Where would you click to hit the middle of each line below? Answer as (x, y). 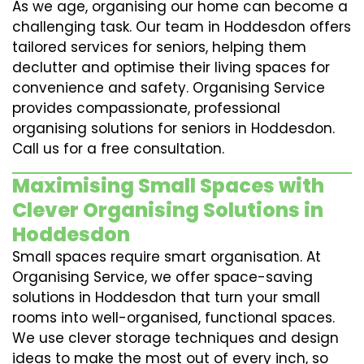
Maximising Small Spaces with (168, 186)
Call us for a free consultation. (118, 149)
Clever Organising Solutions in (168, 210)
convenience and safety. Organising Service (169, 88)
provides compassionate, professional (146, 108)
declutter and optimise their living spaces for (171, 67)
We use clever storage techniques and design (175, 338)
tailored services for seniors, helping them (159, 47)
